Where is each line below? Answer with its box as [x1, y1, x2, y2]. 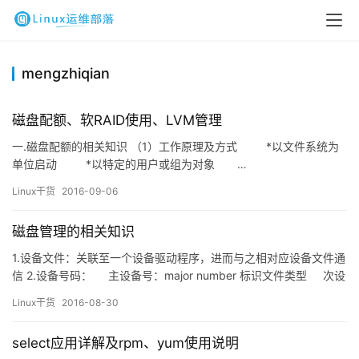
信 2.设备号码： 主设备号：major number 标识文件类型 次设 [12, 268, 345, 282]
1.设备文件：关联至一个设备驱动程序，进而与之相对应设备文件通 [12, 251, 345, 264]
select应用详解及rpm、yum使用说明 [12, 335, 239, 351]
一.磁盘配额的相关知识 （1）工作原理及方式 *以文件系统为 [12, 139, 339, 153]
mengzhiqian [22, 65, 110, 82]
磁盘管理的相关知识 [12, 224, 135, 240]
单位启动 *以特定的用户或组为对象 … [12, 157, 247, 171]
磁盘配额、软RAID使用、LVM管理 [12, 112, 222, 128]
